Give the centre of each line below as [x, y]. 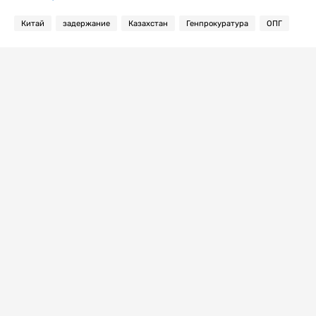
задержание [86, 23]
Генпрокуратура [217, 23]
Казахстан [148, 23]
